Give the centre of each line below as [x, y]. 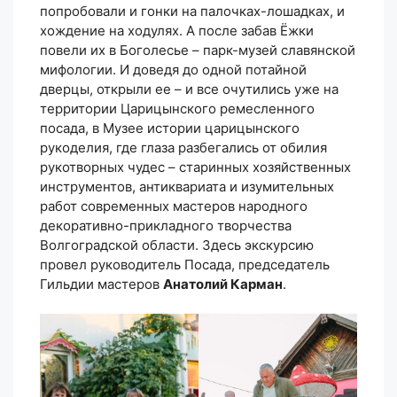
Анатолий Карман [223, 284]
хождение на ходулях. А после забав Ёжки [177, 30]
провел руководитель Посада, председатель [185, 264]
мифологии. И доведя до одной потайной [173, 69]
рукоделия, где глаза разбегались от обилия [183, 147]
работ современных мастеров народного [174, 206]
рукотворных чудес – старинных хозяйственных [195, 167]
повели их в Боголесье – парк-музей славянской [198, 50]
